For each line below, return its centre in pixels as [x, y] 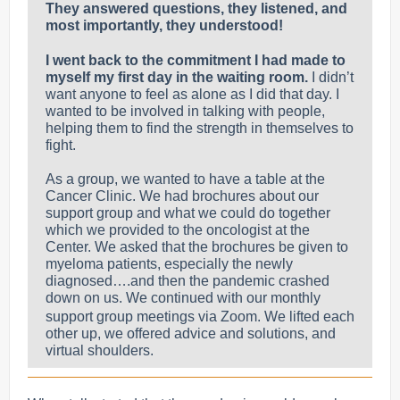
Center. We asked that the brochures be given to [197, 247]
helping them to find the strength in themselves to [200, 128]
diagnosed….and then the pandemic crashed [187, 281]
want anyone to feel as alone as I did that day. [191, 94]
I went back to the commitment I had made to [196, 60]
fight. [62, 145]
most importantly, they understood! [164, 25]
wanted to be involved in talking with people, [185, 111]
